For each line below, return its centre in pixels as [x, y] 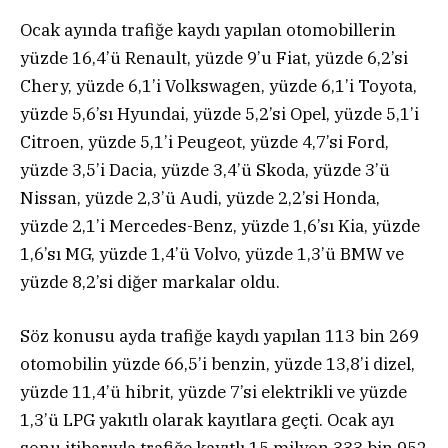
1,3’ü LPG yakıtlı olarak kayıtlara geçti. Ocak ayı [207, 419]
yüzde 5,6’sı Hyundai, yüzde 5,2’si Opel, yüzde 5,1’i [219, 113]
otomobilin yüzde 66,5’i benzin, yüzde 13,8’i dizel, [217, 363]
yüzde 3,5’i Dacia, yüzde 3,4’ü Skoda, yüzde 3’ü [205, 169]
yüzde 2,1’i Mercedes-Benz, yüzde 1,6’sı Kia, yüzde [220, 225]
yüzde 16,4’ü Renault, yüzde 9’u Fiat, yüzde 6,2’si [214, 57]
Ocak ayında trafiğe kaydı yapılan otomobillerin [208, 29]
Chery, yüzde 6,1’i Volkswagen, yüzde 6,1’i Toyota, [218, 85]
